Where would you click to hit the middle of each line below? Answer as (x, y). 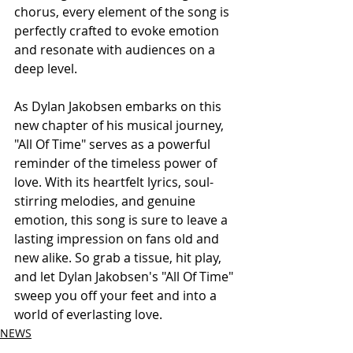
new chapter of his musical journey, (121, 125)
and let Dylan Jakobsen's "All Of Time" (125, 277)
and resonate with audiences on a (116, 50)
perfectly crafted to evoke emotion (118, 31)
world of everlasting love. (88, 314)
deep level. (46, 69)
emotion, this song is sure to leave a (123, 220)
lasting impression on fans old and (118, 239)
